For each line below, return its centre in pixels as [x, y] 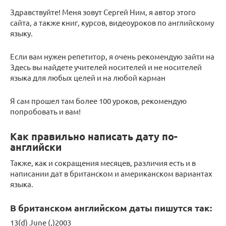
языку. [21, 33]
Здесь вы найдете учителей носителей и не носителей [106, 67]
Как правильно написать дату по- [94, 136]
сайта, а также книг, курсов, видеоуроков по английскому [112, 23]
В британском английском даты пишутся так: [111, 208]
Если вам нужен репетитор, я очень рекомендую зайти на [112, 56]
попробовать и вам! [45, 111]
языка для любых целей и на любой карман [88, 78]
